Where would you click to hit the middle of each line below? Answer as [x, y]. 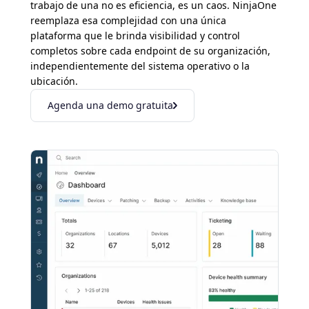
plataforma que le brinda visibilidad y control [135, 36]
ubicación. [54, 81]
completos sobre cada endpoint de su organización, [150, 51]
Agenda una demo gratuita [110, 106]
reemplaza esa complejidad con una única [128, 21]
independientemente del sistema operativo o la [140, 66]
